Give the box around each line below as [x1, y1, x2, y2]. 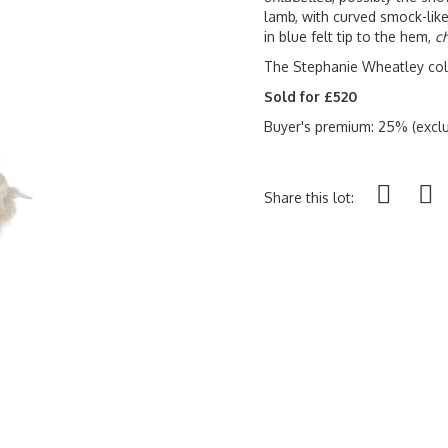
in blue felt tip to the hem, [264, 28, 435, 45]
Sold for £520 [264, 88, 357, 105]
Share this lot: [264, 189, 354, 206]
